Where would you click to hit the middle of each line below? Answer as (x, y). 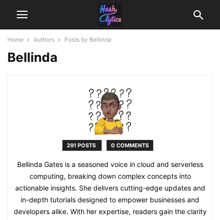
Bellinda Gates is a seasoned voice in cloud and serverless (110, 164)
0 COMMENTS (130, 145)
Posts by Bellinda (88, 40)
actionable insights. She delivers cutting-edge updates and (110, 188)
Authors (44, 40)
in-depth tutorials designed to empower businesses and (110, 200)
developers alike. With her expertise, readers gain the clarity (110, 211)
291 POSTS (82, 145)
